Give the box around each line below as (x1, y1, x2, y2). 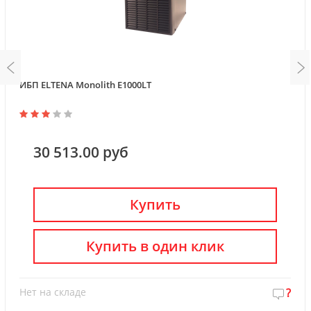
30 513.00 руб (33, 142, 128, 162)
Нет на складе (19, 285, 86, 299)
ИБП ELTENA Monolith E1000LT (19, 78, 151, 91)
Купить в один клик (85, 236, 224, 255)
